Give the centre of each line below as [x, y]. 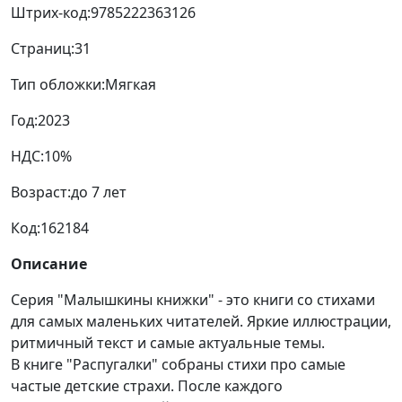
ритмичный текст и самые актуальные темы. [168, 343]
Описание [49, 264]
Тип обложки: [58, 85]
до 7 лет [99, 192]
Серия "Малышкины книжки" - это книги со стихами [193, 300]
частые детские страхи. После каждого [147, 386]
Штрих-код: [51, 13]
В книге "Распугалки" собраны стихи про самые [178, 365]
